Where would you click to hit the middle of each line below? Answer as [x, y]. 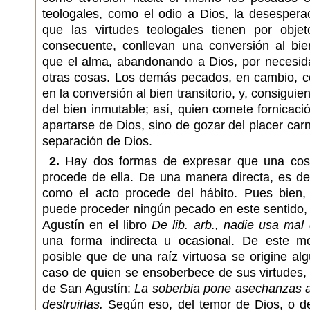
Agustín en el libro [97, 225]
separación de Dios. [97, 141]
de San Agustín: [89, 289]
